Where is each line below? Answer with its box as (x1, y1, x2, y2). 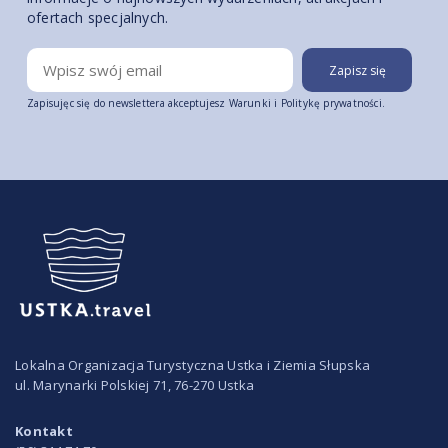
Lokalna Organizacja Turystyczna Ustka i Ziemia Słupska (15, 356, 371, 374)
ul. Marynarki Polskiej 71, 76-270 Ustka (15, 376, 255, 394)
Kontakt (15, 422, 73, 440)
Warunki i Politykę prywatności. (228, 96, 386, 110)
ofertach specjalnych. (26, 8, 169, 27)
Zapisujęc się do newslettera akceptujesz (26, 96, 229, 110)
